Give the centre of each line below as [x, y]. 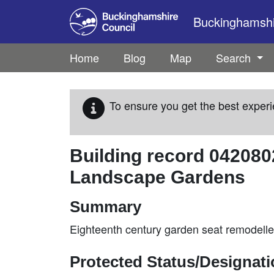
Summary [106, 207]
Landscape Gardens [157, 177]
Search [235, 57]
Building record [139, 156]
